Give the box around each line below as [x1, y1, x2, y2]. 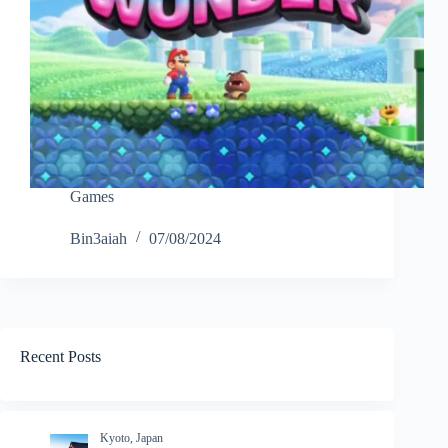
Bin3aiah [70, 230, 127, 248]
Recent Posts [20, 348, 101, 366]
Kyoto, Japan [100, 430, 163, 445]
